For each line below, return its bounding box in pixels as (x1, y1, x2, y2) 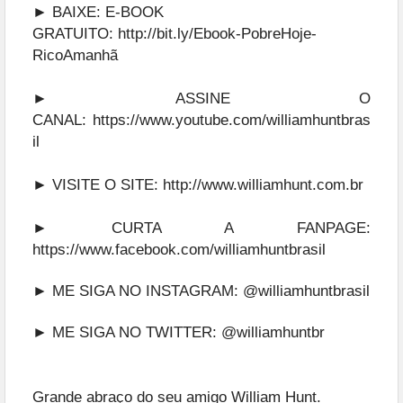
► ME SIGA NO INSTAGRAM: (32, 282, 243, 300)
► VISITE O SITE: (32, 175, 163, 193)
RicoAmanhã (32, 46, 118, 64)
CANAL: (32, 111, 93, 129)
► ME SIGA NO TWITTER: (32, 323, 221, 341)
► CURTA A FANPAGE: (32, 219, 371, 237)
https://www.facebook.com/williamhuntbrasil (32, 240, 326, 258)
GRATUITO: (32, 24, 118, 42)
